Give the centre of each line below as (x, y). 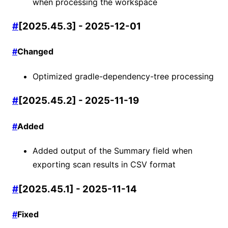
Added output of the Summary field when (112, 151)
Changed (35, 52)
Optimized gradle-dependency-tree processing (123, 76)
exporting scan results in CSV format (104, 164)
